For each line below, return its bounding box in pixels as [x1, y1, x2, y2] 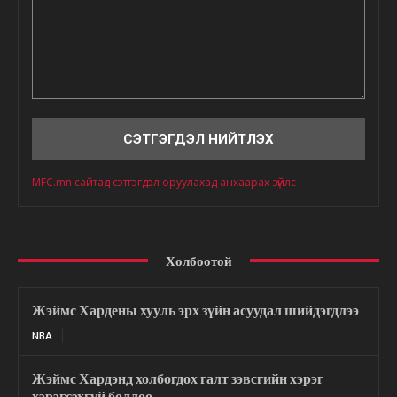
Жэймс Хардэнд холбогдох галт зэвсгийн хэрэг [32, 369, 323, 386]
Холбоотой [165, 252, 232, 269]
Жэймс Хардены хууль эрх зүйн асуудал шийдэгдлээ [32, 300, 359, 318]
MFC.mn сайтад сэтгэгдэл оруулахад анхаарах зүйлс [32, 174, 296, 190]
